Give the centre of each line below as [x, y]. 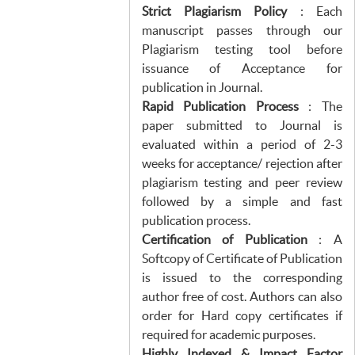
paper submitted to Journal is [242, 125]
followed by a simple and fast [242, 201]
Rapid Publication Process [220, 106]
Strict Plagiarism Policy [221, 11]
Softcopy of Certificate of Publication [242, 258]
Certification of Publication [224, 239]
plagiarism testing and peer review [242, 182]
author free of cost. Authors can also [242, 296]
